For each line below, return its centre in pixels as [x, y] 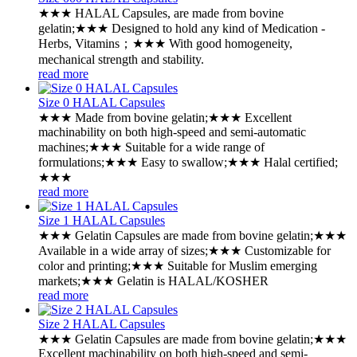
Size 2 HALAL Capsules [102, 324]
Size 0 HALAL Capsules [102, 102]
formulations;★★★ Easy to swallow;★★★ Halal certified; [188, 162]
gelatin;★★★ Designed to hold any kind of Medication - [182, 28]
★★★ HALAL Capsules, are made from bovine [161, 13]
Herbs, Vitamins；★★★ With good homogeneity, [165, 43]
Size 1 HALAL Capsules [102, 220]
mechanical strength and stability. [121, 59]
